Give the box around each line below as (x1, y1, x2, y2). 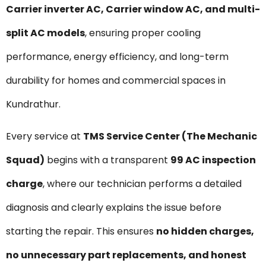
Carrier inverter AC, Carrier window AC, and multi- (6, 2, 260, 16)
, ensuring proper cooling (85, 26, 201, 40)
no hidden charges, (156, 224, 254, 239)
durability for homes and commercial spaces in (6, 73, 226, 87)
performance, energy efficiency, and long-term (6, 49, 229, 64)
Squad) (6, 153, 45, 167)
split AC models (6, 26, 85, 40)
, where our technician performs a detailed (43, 177, 242, 191)
